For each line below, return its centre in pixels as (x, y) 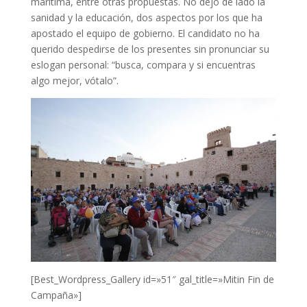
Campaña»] (56, 295)
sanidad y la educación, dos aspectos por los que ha (146, 17)
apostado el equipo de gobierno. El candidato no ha (145, 33)
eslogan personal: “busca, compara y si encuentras (143, 64)
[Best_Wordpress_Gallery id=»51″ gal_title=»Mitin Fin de (152, 279)
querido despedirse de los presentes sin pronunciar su (150, 49)
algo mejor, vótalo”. (74, 80)
